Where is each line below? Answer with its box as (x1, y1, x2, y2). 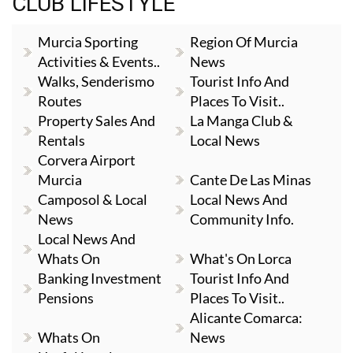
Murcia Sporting (38, 33, 138, 50)
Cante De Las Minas (190, 171, 312, 188)
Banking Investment (38, 269, 162, 287)
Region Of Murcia (190, 33, 299, 50)
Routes (38, 92, 82, 110)
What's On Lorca (190, 250, 292, 267)
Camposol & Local (38, 191, 147, 208)
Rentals (38, 132, 85, 149)
